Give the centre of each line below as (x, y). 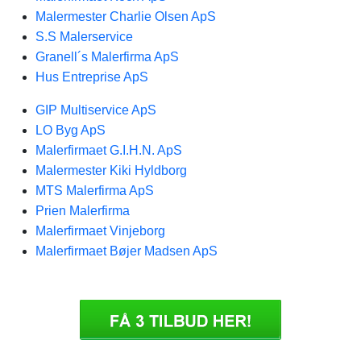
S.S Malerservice (84, 37)
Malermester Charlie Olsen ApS (126, 17)
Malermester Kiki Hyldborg (111, 170)
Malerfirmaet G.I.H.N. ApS (109, 150)
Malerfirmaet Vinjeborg (100, 231)
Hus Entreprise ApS (92, 77)
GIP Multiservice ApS (96, 110)
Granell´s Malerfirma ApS (107, 57)
